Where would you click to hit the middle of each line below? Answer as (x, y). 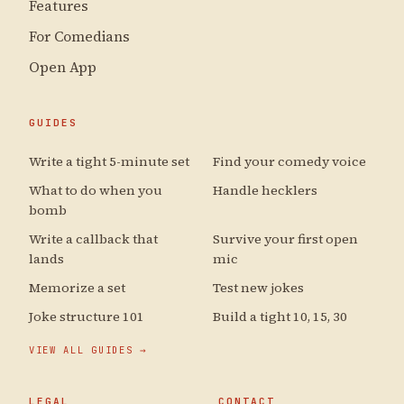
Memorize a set (77, 287)
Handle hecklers (265, 190)
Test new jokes (258, 287)
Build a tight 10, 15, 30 (280, 316)
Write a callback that (93, 239)
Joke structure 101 (87, 316)
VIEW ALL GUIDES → (88, 349)
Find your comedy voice (289, 161)
